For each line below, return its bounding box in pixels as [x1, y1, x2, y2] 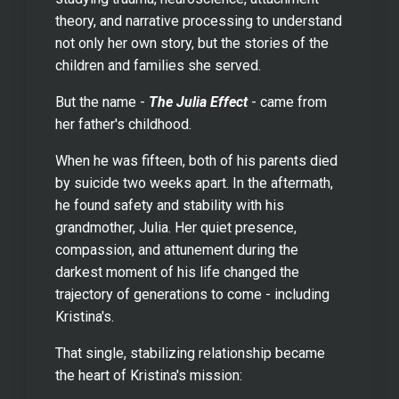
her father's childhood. [55, 115, 191, 133]
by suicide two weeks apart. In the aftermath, [55, 174, 333, 191]
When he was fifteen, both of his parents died [55, 151, 338, 169]
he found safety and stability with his [55, 196, 284, 214]
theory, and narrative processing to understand [55, 12, 342, 29]
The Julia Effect [149, 93, 248, 110]
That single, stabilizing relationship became [55, 344, 325, 362]
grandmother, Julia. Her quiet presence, [55, 218, 297, 236]
